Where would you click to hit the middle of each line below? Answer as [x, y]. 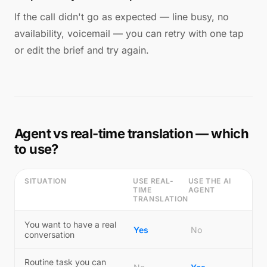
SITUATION [46, 181]
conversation [49, 235]
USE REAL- [153, 181]
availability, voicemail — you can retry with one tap [129, 33]
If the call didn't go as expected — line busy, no [122, 17]
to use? [36, 149]
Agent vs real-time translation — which [132, 133]
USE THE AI [209, 181]
